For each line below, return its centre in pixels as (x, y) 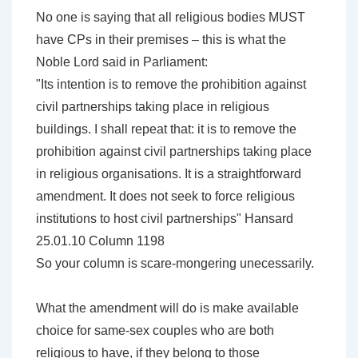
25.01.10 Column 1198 (100, 241)
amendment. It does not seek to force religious (165, 197)
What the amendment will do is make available (167, 308)
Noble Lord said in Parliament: (122, 62)
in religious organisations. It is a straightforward (169, 174)
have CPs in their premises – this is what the (161, 40)
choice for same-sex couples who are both (155, 331)
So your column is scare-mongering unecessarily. (175, 264)
